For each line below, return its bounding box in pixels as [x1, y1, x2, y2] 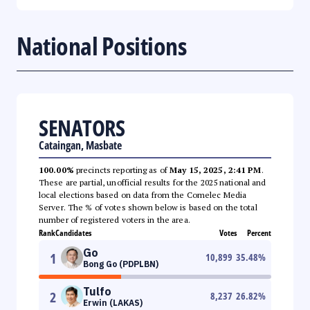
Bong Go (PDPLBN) [83, 258, 158, 269]
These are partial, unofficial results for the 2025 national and [39, 176, 266, 188]
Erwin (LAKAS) [83, 297, 143, 308]
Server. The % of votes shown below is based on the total [39, 201, 257, 212]
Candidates [55, 226, 91, 239]
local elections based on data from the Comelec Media [39, 189, 247, 200]
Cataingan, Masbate [39, 137, 122, 153]
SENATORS [39, 112, 125, 143]
